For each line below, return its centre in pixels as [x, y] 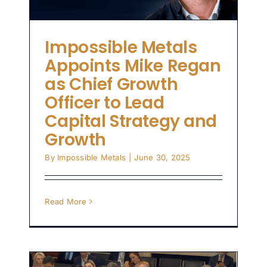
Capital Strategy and [131, 122]
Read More [66, 202]
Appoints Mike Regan [133, 66]
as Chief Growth [111, 85]
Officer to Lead [105, 103]
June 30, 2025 [162, 158]
